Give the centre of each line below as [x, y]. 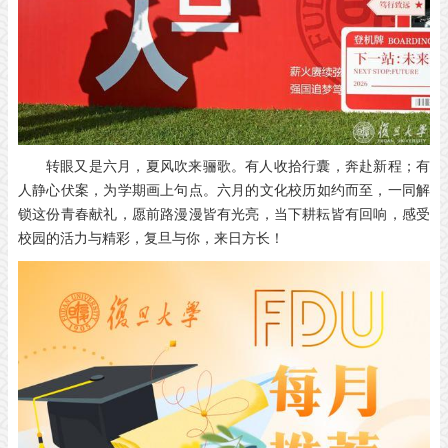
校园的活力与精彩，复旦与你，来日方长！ [151, 239]
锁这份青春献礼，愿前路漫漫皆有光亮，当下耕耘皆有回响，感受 [224, 215]
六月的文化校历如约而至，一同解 [323, 191]
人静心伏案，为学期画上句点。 [117, 191]
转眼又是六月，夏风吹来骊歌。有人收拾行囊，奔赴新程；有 [238, 167]
